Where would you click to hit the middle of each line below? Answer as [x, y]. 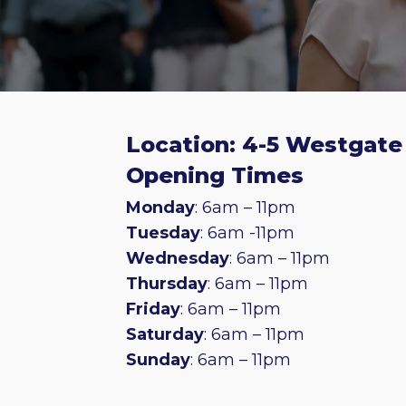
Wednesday [178, 258]
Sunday [159, 359]
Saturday [165, 334]
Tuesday [164, 232]
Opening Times [215, 176]
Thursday [167, 283]
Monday [161, 207]
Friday [154, 309]
